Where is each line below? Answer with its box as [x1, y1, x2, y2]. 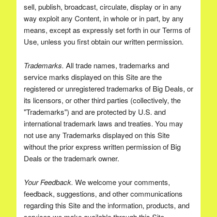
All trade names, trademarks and [63, 60, 169, 70]
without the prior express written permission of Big [23, 141, 181, 152]
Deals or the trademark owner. [23, 153, 119, 163]
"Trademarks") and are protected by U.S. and [23, 107, 166, 117]
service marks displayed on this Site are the [23, 72, 162, 82]
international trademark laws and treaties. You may [23, 118, 183, 128]
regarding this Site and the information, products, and [23, 200, 189, 210]
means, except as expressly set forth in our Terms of [23, 25, 190, 35]
